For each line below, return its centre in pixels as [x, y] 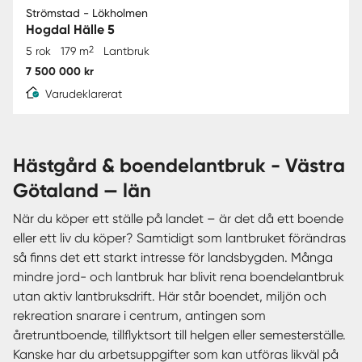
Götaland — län [82, 190]
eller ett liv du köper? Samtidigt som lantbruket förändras [179, 238]
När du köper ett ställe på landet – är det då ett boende [178, 218]
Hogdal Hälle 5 [70, 29]
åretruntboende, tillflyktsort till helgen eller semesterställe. [179, 335]
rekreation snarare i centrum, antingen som [139, 315]
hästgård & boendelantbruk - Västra [19, 165]
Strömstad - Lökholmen [87, 13]
